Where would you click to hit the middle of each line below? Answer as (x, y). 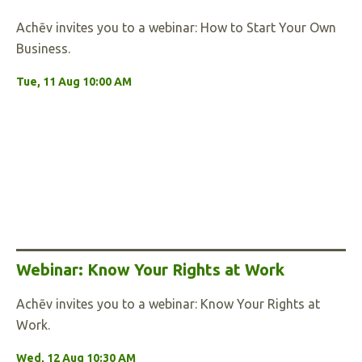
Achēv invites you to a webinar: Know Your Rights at (168, 304)
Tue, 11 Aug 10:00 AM (74, 82)
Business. (43, 48)
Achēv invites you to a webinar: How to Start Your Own (176, 27)
